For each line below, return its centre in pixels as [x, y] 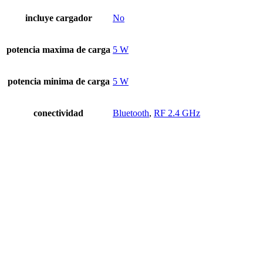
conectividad [58, 113]
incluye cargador [58, 18]
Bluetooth [131, 113]
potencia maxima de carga [58, 49]
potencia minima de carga [58, 81]
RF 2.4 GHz [177, 113]
